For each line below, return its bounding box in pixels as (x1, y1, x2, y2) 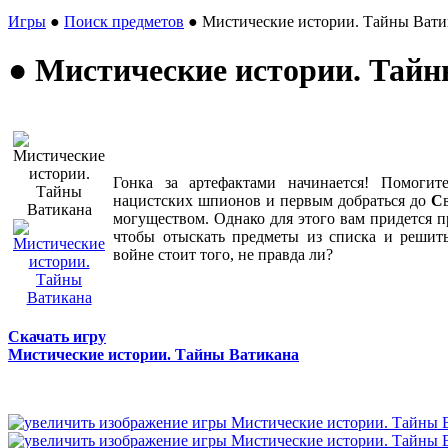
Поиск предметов (64, 12, 184, 30)
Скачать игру (8, 328, 106, 346)
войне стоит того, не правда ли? (113, 246, 333, 264)
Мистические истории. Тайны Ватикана (8, 346, 299, 364)
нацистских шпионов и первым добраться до (113, 192, 431, 210)
